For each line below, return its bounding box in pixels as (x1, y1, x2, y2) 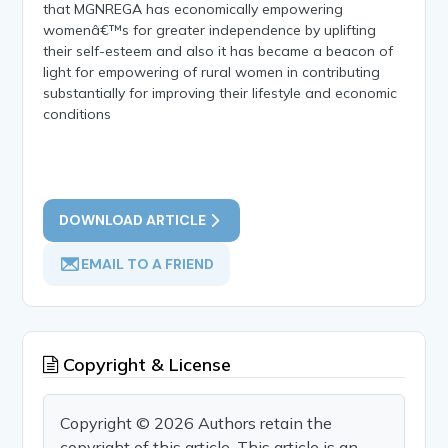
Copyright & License (58, 352, 232, 376)
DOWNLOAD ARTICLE (59, 210, 207, 229)
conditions (43, 104, 112, 123)
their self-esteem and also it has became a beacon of (43, 41, 394, 60)
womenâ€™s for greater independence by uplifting (43, 20, 377, 39)
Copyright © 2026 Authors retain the (60, 412, 333, 433)
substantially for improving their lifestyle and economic (43, 83, 398, 102)
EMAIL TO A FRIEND (81, 254, 215, 273)
